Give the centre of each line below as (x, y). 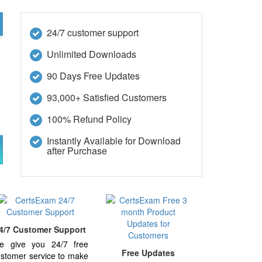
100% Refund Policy (89, 119)
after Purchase (77, 151)
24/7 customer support (92, 32)
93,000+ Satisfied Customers (106, 97)
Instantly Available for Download (113, 141)
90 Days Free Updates (93, 76)
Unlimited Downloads (91, 54)
